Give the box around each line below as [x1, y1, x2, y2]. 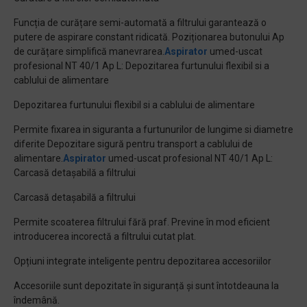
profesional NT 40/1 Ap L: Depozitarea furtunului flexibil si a [14, 60, 269, 71]
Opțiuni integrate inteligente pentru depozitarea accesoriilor [14, 256, 271, 267]
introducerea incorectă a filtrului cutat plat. [14, 231, 196, 242]
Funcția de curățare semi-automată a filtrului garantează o [14, 17, 267, 28]
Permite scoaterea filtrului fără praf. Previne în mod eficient [14, 217, 270, 228]
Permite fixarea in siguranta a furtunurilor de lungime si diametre [14, 124, 293, 135]
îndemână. [14, 295, 60, 306]
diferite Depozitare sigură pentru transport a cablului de [14, 138, 253, 149]
